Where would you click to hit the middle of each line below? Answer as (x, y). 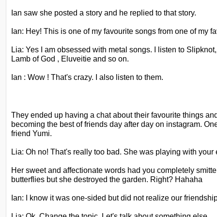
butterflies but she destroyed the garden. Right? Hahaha (107, 179)
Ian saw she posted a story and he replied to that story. (104, 13)
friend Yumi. (31, 133)
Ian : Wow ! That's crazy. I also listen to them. (87, 77)
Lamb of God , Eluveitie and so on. (70, 59)
